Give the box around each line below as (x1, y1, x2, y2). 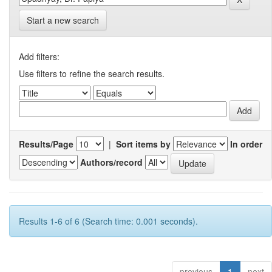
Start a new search (27, 14, 99, 27)
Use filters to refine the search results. (19, 67, 165, 80)
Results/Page (19, 138, 73, 151)
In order (230, 138, 262, 151)
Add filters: (19, 50, 59, 63)
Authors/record (80, 155, 143, 168)
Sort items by (116, 138, 171, 151)
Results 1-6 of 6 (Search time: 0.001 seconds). (19, 215, 198, 228)
